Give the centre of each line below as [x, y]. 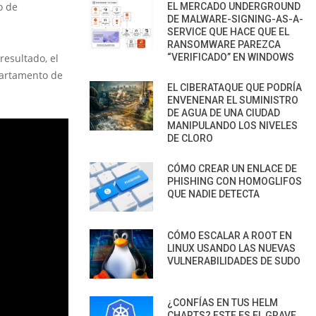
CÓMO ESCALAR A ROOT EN [230, 235]
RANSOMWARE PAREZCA [224, 44]
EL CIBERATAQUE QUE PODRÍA [235, 87]
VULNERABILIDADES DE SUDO [234, 261]
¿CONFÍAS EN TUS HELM [223, 302]
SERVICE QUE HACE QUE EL [228, 31]
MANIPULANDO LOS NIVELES [232, 125]
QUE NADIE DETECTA [213, 194]
